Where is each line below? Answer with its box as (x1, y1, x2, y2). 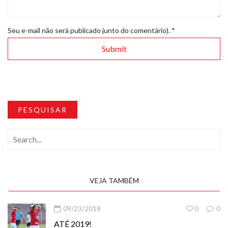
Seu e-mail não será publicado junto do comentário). (8, 25, 172, 35)
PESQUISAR (18, 105, 67, 114)
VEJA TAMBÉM (89, 176, 139, 185)
